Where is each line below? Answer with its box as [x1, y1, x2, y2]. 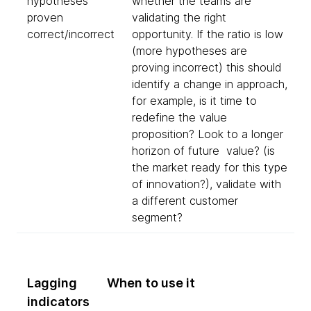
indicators [27, 294, 90, 309]
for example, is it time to [132, 93, 257, 108]
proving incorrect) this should [132, 60, 281, 74]
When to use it [107, 275, 195, 290]
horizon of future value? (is [132, 143, 275, 158]
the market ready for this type [132, 160, 287, 174]
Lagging [27, 275, 77, 290]
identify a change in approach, [132, 76, 287, 91]
